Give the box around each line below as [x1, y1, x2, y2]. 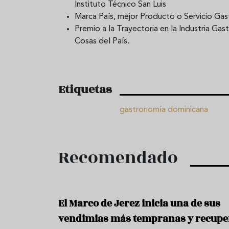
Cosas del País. [75, 37, 129, 45]
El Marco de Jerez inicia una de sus [58, 196, 220, 211]
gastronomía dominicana [120, 105, 208, 114]
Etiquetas [58, 80, 111, 98]
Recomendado [58, 145, 178, 171]
